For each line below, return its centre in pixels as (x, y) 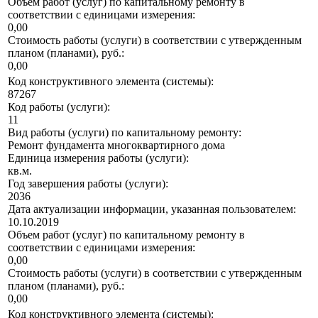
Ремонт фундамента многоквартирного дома (116, 146)
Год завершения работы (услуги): (88, 184)
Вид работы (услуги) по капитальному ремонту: (125, 133)
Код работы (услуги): (59, 107)
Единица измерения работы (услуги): (98, 158)
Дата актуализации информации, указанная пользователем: (152, 209)
